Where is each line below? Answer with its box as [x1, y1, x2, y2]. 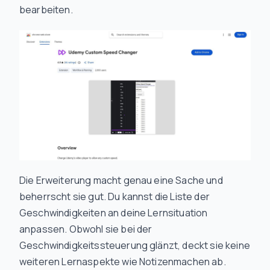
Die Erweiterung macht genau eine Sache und [19, 174, 223, 187]
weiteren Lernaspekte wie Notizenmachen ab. [19, 255, 226, 268]
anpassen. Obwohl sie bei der [19, 222, 152, 236]
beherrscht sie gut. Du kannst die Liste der [19, 190, 210, 203]
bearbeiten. [19, 3, 73, 16]
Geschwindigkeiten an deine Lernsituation [19, 206, 208, 219]
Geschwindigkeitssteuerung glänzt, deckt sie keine [19, 239, 250, 252]
